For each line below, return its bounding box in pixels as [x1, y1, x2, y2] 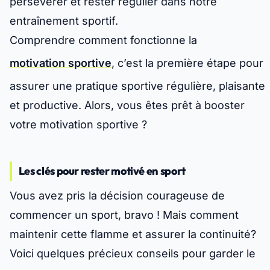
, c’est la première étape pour [111, 57, 263, 70]
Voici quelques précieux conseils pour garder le [10, 247, 256, 260]
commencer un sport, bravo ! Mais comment [10, 209, 239, 222]
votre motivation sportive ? [10, 118, 147, 131]
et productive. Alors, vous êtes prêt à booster [10, 99, 245, 112]
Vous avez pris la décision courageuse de [10, 189, 225, 202]
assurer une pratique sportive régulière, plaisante [10, 80, 265, 93]
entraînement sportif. [10, 14, 118, 28]
